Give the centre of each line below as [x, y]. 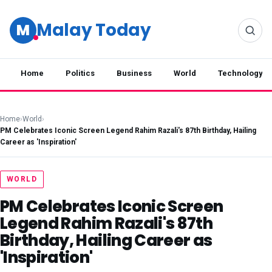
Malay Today [94, 30]
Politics [80, 73]
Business [134, 73]
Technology [240, 73]
